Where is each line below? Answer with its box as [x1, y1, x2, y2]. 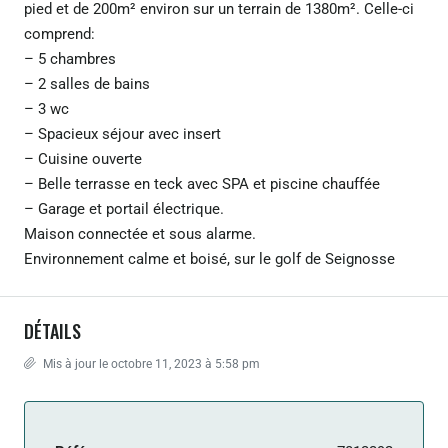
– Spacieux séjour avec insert [24, 124, 221, 143]
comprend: [24, 24, 95, 43]
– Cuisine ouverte [24, 149, 142, 168]
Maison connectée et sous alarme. [24, 224, 256, 243]
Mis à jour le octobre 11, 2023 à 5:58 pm [40, 356, 260, 371]
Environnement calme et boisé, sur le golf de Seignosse [24, 249, 395, 268]
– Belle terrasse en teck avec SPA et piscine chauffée [24, 174, 380, 193]
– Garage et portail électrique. [24, 199, 224, 218]
